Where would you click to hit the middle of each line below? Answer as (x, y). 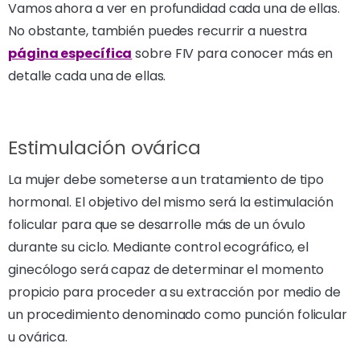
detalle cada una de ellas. (87, 76)
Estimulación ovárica (104, 147)
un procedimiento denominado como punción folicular (178, 315)
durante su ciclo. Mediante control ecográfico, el (159, 247)
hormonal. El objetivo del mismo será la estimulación (171, 202)
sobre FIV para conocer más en (233, 53)
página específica (70, 53)
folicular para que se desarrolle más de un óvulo (157, 225)
